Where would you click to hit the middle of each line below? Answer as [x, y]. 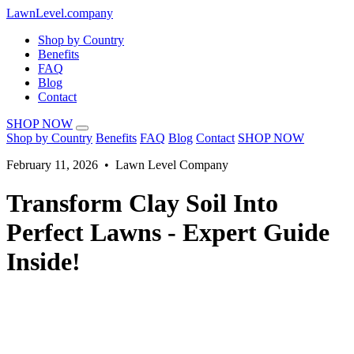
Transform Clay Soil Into [142, 203]
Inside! [43, 262]
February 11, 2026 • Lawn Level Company [117, 165]
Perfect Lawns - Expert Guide [168, 233]
